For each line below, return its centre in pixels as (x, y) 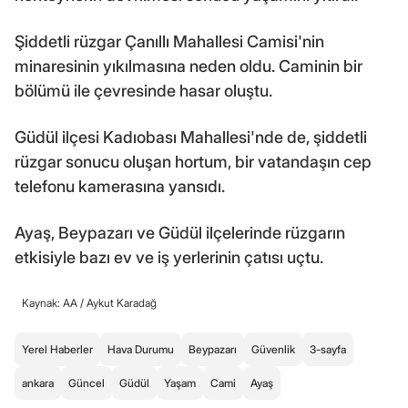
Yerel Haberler (57, 349)
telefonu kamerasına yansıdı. (120, 186)
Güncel (87, 382)
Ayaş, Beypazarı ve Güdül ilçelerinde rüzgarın (180, 232)
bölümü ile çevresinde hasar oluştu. (143, 90)
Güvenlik (273, 349)
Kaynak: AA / (54, 302)
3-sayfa (328, 349)
